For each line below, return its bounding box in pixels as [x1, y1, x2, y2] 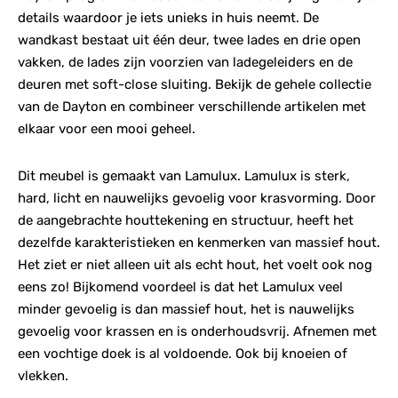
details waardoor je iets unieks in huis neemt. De [18, 10, 319, 27]
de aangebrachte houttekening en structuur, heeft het [18, 212, 354, 229]
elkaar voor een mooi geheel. [18, 121, 195, 138]
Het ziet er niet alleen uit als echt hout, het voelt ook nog [18, 257, 372, 274]
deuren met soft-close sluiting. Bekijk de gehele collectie [18, 76, 371, 93]
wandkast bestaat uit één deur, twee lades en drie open [18, 32, 361, 49]
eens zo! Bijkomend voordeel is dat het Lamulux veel [18, 279, 343, 296]
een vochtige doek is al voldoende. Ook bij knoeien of [18, 346, 347, 362]
